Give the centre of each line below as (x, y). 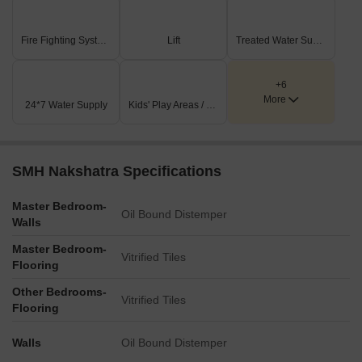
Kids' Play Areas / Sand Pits (211, 105)
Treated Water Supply (318, 40)
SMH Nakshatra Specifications (117, 171)
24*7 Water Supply (66, 105)
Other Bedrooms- (59, 292)
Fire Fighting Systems (102, 40)
